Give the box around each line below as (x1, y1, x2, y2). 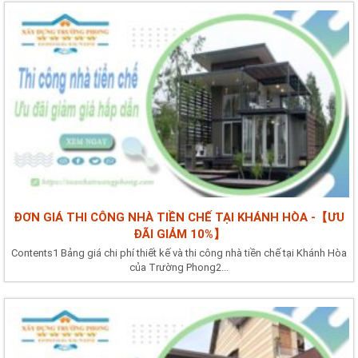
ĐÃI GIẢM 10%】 (133, 226, 225, 241)
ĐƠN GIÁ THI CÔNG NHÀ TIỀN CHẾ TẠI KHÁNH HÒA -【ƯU (14, 209, 344, 225)
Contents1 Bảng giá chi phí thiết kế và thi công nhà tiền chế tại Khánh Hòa (11, 246, 347, 259)
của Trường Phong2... (129, 261, 229, 273)
